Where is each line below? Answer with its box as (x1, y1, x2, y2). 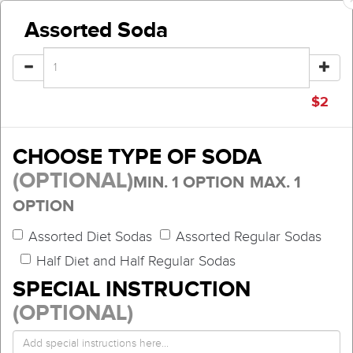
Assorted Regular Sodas (176, 229, 321, 246)
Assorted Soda (24, 17, 168, 42)
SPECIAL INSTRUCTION (13, 276, 251, 301)
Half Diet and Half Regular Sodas (36, 252, 236, 269)
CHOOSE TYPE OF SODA (13, 144, 262, 169)
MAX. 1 (250, 173, 301, 191)
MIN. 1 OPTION (133, 173, 244, 191)
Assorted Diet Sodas (28, 229, 152, 246)
